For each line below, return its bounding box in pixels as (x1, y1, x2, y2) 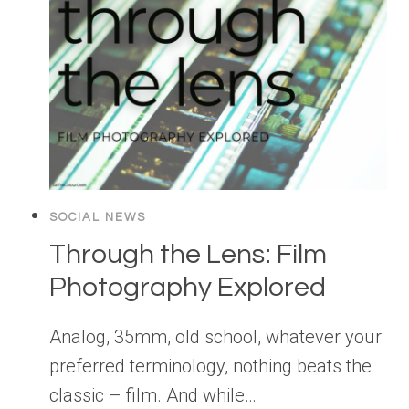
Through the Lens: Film (49, 240, 327, 269)
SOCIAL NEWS (49, 211, 146, 225)
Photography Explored (49, 273, 326, 302)
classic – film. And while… (49, 384, 257, 407)
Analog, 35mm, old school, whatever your (49, 326, 382, 349)
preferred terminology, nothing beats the (49, 355, 372, 378)
